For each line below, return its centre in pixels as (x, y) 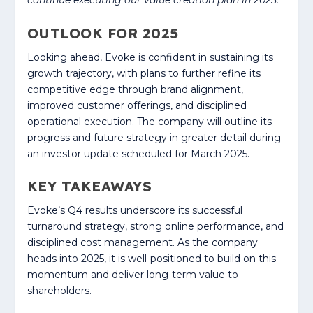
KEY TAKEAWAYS (89, 187)
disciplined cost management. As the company (142, 243)
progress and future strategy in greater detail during (154, 137)
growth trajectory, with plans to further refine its (144, 73)
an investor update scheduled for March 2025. (138, 153)
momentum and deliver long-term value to (132, 275)
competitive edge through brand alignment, (135, 89)
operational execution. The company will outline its (149, 121)
